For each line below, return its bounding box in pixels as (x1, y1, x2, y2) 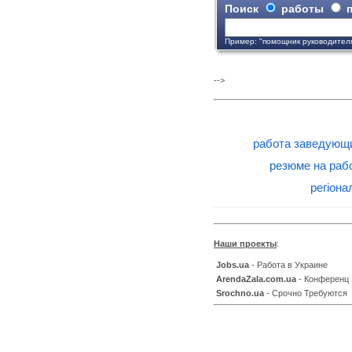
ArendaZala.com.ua (216, 273, 296, 284)
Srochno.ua (216, 288, 264, 298)
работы (278, 2, 327, 15)
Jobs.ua (216, 259, 249, 269)
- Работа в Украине (249, 259, 328, 269)
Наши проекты (214, 238, 277, 248)
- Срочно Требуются (264, 288, 347, 298)
